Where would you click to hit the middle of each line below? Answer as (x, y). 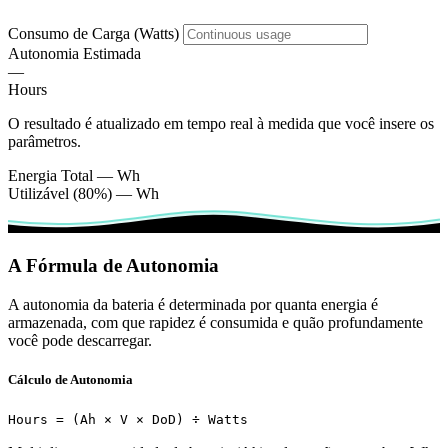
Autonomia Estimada (74, 53)
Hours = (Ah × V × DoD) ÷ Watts (128, 420)
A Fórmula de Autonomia (113, 266)
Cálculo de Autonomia (70, 380)
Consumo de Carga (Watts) (93, 33)
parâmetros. (44, 141)
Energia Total (50, 175)
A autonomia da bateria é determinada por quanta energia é (193, 305)
